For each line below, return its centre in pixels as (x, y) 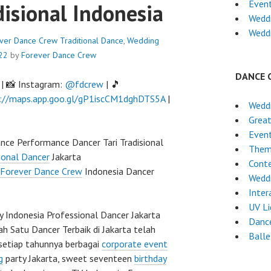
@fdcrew (84, 84)
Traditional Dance (92, 41)
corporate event (135, 244)
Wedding (143, 41)
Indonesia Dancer (118, 171)
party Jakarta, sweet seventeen (69, 258)
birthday (150, 258)
